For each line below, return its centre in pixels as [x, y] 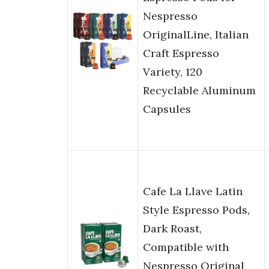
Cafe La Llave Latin [193, 192]
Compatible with [186, 247]
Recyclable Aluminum [199, 91]
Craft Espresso [181, 53]
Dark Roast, [172, 229]
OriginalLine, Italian [196, 35]
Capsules [167, 109]
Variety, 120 [173, 72]
